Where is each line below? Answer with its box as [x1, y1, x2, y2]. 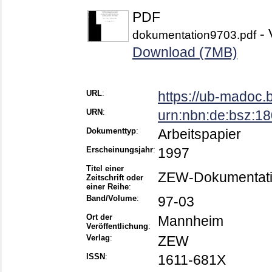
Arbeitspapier [158, 126, 241, 143]
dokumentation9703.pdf [132, 29, 256, 42]
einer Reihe [86, 182, 129, 192]
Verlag [86, 233, 110, 243]
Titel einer [86, 164, 124, 174]
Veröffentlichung [86, 222, 148, 231]
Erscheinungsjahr [86, 145, 153, 155]
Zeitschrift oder [86, 173, 143, 183]
